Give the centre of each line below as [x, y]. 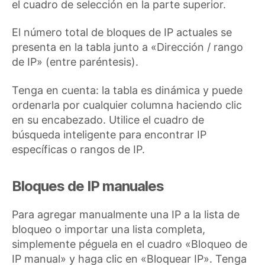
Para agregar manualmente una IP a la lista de [126, 214]
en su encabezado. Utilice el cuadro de [108, 119]
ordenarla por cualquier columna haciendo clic [127, 105]
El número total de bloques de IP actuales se [122, 32]
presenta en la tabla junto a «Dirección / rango [127, 47]
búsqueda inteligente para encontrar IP [109, 134]
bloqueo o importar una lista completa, [109, 229]
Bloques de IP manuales [88, 186]
